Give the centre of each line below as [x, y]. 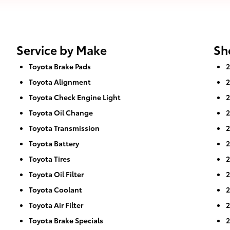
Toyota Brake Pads [60, 66]
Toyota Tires [50, 158]
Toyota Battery [54, 143]
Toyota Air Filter [56, 205]
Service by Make [62, 49]
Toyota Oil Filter [56, 174]
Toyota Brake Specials [66, 220]
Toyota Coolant [55, 189]
